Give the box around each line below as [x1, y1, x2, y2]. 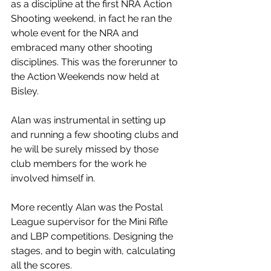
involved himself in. [11, 172, 95, 184]
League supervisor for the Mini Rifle [11, 216, 170, 228]
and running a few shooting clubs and [11, 129, 181, 141]
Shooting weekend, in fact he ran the [11, 13, 174, 25]
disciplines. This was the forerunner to [11, 56, 180, 68]
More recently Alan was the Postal [11, 201, 165, 214]
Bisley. [11, 85, 39, 97]
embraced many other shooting [11, 42, 155, 54]
